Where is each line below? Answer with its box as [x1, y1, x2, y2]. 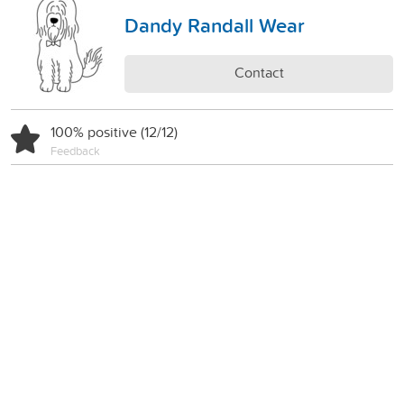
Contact [234, 61, 284, 82]
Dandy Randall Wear [124, 10, 305, 40]
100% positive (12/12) [50, 121, 178, 142]
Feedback [50, 142, 100, 159]
